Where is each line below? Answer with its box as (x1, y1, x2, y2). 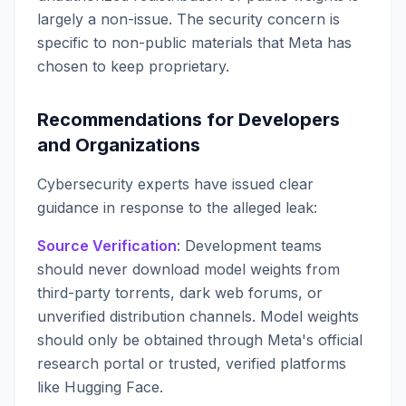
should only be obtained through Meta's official (37, 331, 362, 349)
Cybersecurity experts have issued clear (37, 175, 314, 193)
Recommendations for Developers (37, 109, 340, 130)
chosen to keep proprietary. (37, 57, 229, 75)
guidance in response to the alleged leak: (37, 198, 317, 217)
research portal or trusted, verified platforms (37, 354, 346, 372)
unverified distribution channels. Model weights (37, 307, 359, 325)
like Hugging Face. (37, 378, 163, 396)
